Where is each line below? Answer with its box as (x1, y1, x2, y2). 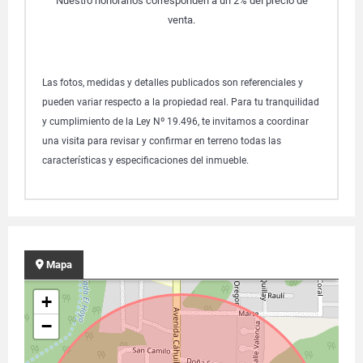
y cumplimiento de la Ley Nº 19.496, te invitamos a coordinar (42, 116, 309, 127)
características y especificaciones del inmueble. (42, 155, 249, 166)
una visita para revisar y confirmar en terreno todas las (42, 135, 281, 147)
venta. (168, 14, 195, 26)
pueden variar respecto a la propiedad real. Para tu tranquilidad (42, 96, 319, 108)
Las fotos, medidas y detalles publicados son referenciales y (42, 77, 303, 88)
